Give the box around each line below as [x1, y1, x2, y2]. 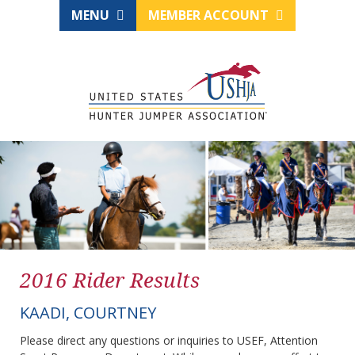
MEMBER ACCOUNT [148, 6, 272, 24]
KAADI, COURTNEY [20, 302, 156, 324]
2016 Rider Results [20, 265, 200, 295]
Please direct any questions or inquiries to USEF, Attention [20, 333, 318, 349]
